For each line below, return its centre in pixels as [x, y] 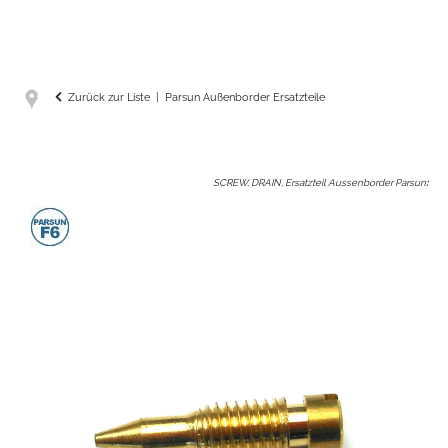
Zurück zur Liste [109, 97]
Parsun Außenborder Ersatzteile [245, 97]
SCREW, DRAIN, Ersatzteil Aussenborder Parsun [319, 182]
